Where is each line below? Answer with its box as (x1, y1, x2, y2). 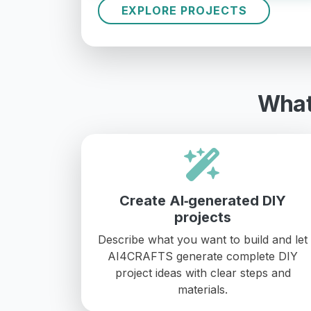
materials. (178, 282, 228, 296)
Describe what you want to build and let (98, 232, 308, 246)
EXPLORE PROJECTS (121, 3, 247, 18)
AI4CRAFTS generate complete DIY (108, 249, 298, 263)
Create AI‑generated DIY (119, 192, 286, 209)
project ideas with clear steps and (115, 265, 291, 280)
